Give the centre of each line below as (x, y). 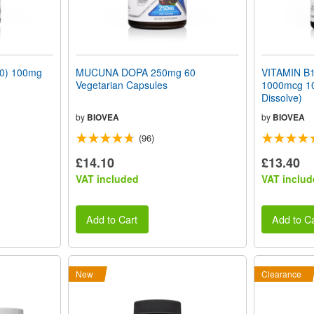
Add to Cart (112, 219)
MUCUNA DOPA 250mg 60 (135, 72)
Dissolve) (281, 97)
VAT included (107, 178)
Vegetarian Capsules (121, 84)
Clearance (281, 274)
